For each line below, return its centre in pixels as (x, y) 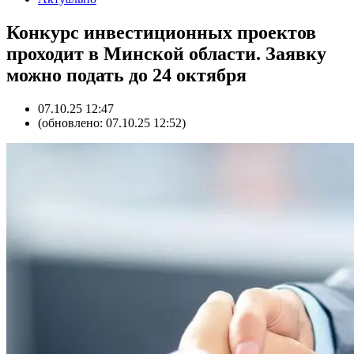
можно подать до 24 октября (126, 75)
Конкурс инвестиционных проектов (161, 32)
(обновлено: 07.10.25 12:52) (112, 122)
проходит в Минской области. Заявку (166, 53)
